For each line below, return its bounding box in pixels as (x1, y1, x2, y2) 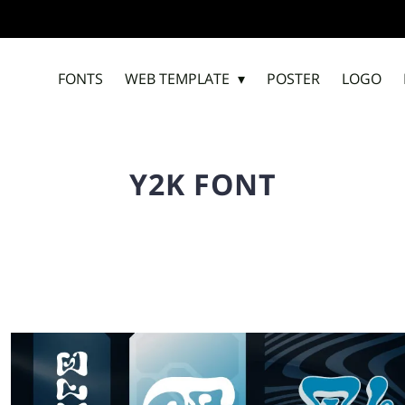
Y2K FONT (128, 165, 277, 203)
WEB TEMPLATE (125, 69, 230, 89)
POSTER (267, 69, 320, 89)
